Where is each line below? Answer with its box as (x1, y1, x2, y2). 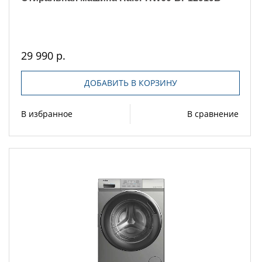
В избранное (21, 108, 73, 120)
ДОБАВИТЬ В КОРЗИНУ (84, 77, 177, 89)
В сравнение (187, 108, 239, 120)
